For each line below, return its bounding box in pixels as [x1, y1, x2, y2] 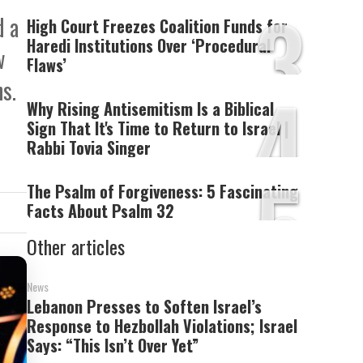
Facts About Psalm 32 [27, 199, 175, 223]
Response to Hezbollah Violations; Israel [27, 314, 298, 338]
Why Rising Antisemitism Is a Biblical [27, 96, 275, 121]
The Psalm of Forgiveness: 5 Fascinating [27, 179, 299, 203]
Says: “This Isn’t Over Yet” [27, 333, 199, 357]
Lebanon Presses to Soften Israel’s [27, 294, 263, 318]
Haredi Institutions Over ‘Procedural [27, 33, 271, 58]
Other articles [27, 232, 126, 261]
